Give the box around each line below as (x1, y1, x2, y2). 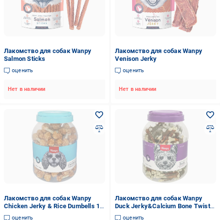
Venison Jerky (114, 55, 157, 62)
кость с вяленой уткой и (114, 210, 189, 218)
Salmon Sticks (4, 55, 46, 62)
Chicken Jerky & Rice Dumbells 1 (4, 202, 100, 210)
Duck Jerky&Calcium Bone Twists (114, 202, 214, 210)
